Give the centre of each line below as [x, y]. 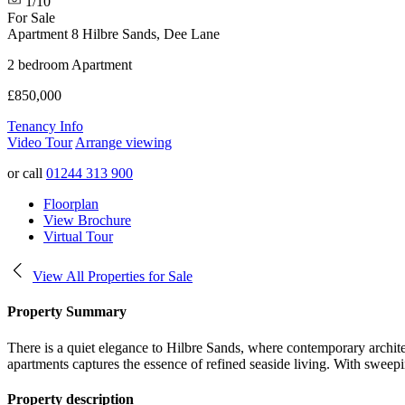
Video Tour [40, 142]
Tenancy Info [45, 126]
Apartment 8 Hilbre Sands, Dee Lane [113, 34]
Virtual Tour [78, 236]
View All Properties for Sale [113, 276]
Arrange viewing [123, 142]
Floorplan [71, 204]
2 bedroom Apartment [70, 65]
